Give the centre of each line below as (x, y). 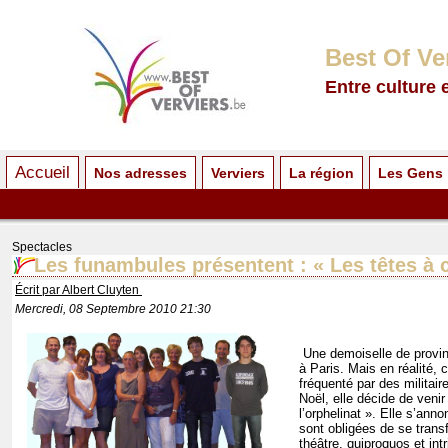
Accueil (42, 172)
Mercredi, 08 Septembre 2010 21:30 (113, 309)
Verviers (238, 173)
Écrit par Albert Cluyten (78, 290)
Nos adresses (140, 173)
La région (321, 173)
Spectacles (42, 247)
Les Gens (410, 173)
